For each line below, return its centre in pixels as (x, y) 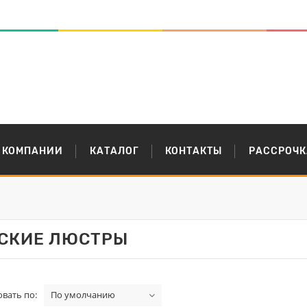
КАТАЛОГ (114, 151)
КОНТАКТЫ (194, 151)
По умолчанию (83, 295)
